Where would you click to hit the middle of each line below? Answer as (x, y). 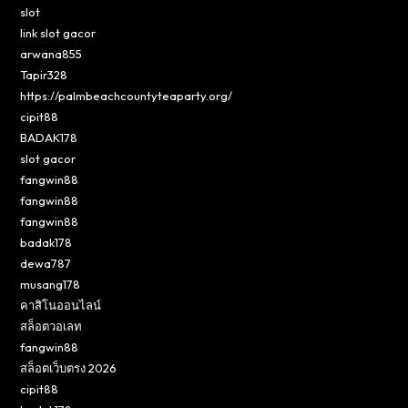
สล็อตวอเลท (51, 326)
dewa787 (46, 263)
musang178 (51, 284)
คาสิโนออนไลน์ (61, 305)
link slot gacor (58, 32)
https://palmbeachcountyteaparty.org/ (127, 95)
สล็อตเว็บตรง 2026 (69, 367)
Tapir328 (44, 74)
